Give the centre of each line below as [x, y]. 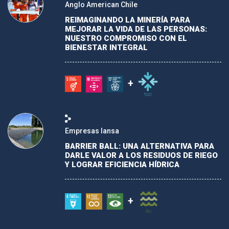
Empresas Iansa [92, 131]
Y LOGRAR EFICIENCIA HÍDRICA [122, 165]
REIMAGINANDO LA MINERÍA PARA [128, 20]
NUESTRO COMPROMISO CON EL [126, 38]
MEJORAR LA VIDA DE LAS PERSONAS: [136, 29]
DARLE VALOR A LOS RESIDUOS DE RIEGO [141, 155]
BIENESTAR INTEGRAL [106, 47]
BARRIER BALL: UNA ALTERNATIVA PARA [140, 146]
